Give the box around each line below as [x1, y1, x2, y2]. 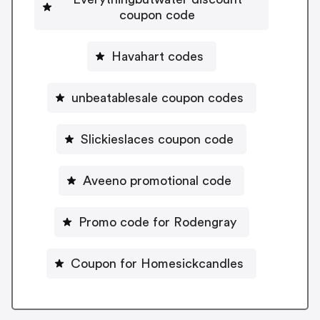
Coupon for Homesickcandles [71, 256, 244, 270]
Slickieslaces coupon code [81, 132, 234, 146]
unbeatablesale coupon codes [71, 91, 244, 104]
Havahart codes [111, 49, 204, 63]
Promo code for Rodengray [78, 215, 236, 229]
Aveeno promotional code [83, 174, 231, 187]
